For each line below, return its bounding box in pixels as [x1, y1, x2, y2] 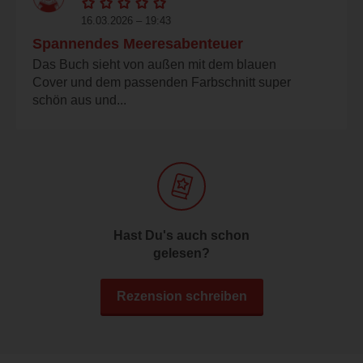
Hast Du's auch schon [113, 228, 250, 242]
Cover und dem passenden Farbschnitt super [32, 75, 291, 89]
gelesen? [153, 246, 210, 260]
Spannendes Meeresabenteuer [32, 35, 243, 52]
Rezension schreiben [116, 288, 247, 303]
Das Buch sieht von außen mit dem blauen [32, 57, 276, 71]
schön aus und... [32, 92, 126, 107]
